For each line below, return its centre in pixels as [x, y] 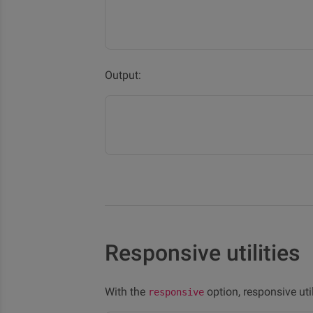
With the [126, 292]
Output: [123, 75]
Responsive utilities [203, 253]
